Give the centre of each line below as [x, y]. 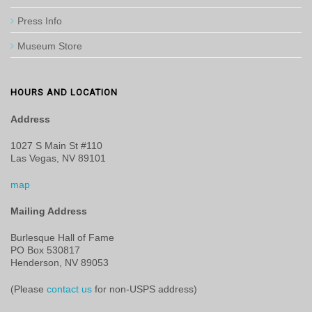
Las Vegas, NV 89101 [58, 158]
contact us [69, 289]
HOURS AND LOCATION [64, 92]
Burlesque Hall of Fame [62, 237]
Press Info [40, 21]
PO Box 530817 [45, 250]
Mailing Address [49, 211]
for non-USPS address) [145, 289]
